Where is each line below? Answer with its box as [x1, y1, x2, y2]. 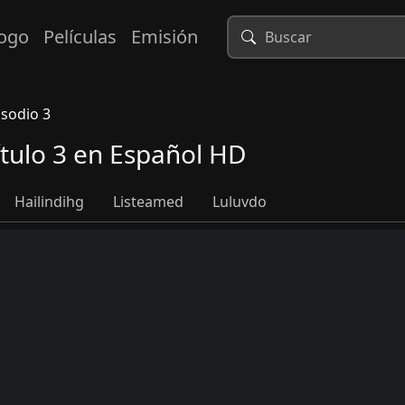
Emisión [130, 24, 198, 49]
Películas [42, 24, 117, 49]
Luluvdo [212, 192, 267, 212]
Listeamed [113, 192, 184, 212]
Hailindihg [14, 192, 84, 212]
